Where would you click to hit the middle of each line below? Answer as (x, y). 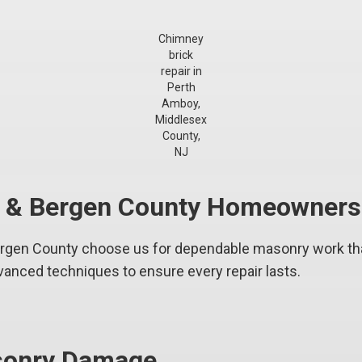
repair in (181, 71)
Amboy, (181, 103)
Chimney (181, 39)
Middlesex (181, 120)
